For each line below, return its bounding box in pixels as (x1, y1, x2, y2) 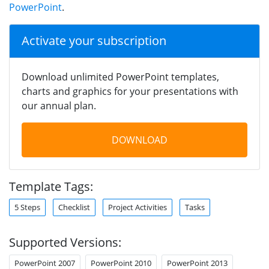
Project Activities (108, 201, 167, 213)
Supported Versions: (9, 234, 121, 250)
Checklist (58, 201, 90, 213)
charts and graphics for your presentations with (22, 84, 238, 98)
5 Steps (14, 201, 40, 213)
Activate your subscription (22, 32, 166, 49)
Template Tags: (9, 178, 93, 195)
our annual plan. (22, 98, 96, 112)
